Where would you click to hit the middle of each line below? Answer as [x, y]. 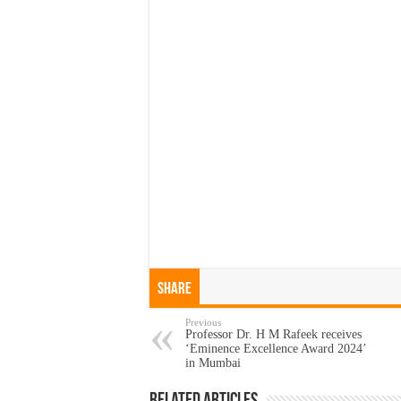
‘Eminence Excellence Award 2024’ [276, 349]
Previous [203, 322]
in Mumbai [213, 363]
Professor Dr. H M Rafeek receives [273, 334]
